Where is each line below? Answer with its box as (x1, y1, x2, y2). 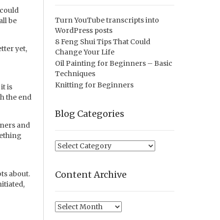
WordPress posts (55, 26, 112, 35)
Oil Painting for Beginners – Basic (55, 59, 172, 68)
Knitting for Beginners (55, 81, 134, 90)
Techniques (55, 69, 95, 79)
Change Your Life (55, 48, 114, 57)
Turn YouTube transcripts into (55, 16, 159, 25)
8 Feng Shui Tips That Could (55, 37, 150, 47)
